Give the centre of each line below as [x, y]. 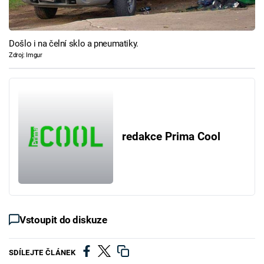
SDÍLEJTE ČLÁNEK [42, 253]
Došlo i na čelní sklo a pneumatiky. [74, 44]
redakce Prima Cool [171, 136]
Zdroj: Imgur [26, 55]
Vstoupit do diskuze [63, 220]
